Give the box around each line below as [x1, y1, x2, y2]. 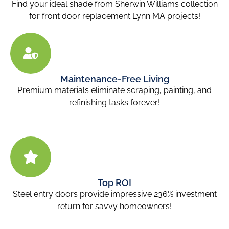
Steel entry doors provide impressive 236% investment [12, 189, 217, 199]
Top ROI [98, 177, 131, 189]
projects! [165, 11, 200, 21]
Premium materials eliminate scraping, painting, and [17, 85, 212, 95]
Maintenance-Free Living [60, 74, 169, 84]
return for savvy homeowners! [57, 201, 172, 212]
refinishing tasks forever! [69, 98, 160, 107]
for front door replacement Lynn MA [29, 11, 165, 21]
